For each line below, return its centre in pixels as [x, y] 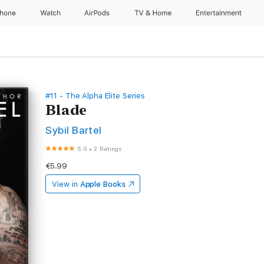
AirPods [98, 13]
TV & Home [154, 13]
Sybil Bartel [74, 130]
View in [65, 184]
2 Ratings [108, 148]
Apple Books [103, 184]
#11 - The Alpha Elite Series [95, 96]
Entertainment [220, 13]
